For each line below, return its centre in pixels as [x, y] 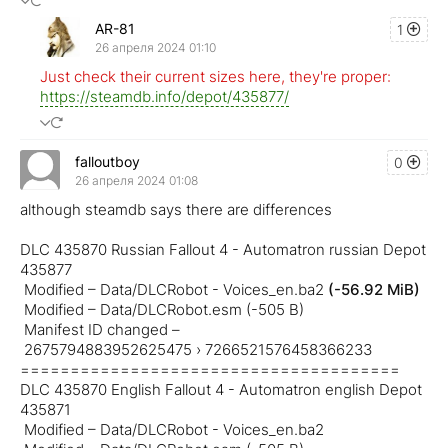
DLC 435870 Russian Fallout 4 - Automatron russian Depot [223, 250]
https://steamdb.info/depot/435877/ [164, 97]
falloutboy [107, 161]
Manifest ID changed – [100, 330]
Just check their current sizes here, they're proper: [215, 77]
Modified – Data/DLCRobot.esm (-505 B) [162, 310]
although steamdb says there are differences [176, 210]
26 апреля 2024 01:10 [155, 47]
